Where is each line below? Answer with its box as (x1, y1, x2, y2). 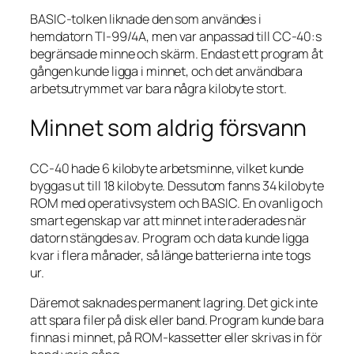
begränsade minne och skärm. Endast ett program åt (30, 44, 324, 62)
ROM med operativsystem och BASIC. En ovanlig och (30, 194, 323, 213)
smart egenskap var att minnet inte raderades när (30, 212, 307, 230)
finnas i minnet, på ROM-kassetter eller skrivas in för (30, 329, 322, 347)
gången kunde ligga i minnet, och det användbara (30, 62, 303, 80)
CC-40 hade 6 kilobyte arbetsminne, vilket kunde (30, 160, 304, 178)
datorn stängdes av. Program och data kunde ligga (30, 229, 310, 247)
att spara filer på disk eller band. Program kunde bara (30, 311, 324, 330)
